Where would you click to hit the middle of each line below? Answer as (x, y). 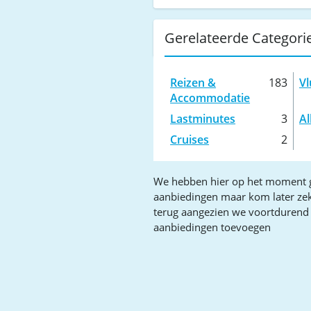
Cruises (190, 140)
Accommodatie (210, 98)
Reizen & (193, 83)
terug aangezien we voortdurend (232, 212)
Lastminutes (203, 119)
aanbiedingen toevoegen (212, 227)
